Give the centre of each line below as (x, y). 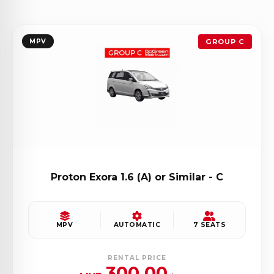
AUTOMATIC (137, 224)
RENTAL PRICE (137, 257)
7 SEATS (209, 224)
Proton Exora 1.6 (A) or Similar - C (137, 177)
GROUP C (225, 41)
